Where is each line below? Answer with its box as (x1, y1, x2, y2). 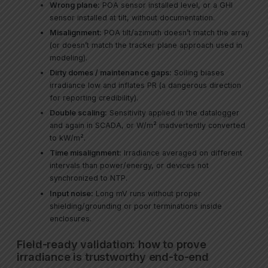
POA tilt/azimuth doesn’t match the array (102, 28, 250, 38)
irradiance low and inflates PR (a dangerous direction (50, 81, 242, 90)
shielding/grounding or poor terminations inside (50, 201, 223, 211)
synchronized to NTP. (50, 173, 128, 183)
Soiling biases (172, 68, 225, 78)
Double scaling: (50, 108, 108, 118)
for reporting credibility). (50, 93, 139, 103)
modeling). (50, 53, 88, 63)
